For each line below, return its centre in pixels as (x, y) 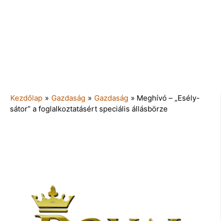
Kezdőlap (26, 98)
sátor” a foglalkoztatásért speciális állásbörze (89, 109)
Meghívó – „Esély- (168, 98)
